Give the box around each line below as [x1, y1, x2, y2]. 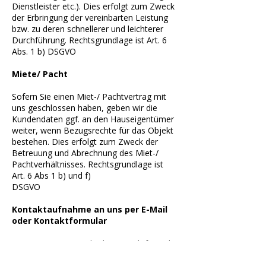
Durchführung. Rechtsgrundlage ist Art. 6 [12, 34, 167, 46]
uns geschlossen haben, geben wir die [12, 102, 157, 113]
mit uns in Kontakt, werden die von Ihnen [12, 249, 169, 260]
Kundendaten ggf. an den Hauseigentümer [12, 113, 174, 125]
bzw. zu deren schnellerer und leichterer [12, 23, 163, 34]
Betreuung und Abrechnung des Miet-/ [12, 147, 159, 159]
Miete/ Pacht [12, 68, 68, 80]
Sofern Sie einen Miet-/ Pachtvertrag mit [12, 91, 166, 102]
